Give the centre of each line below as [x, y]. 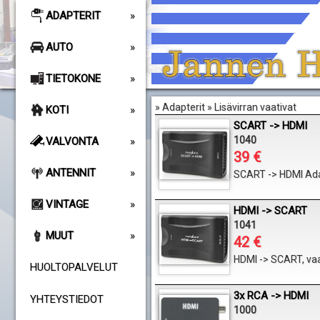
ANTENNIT [70, 173]
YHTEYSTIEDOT [66, 299]
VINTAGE [67, 204]
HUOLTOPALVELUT [74, 267]
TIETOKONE [73, 79]
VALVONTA [72, 141]
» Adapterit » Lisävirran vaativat [226, 107]
